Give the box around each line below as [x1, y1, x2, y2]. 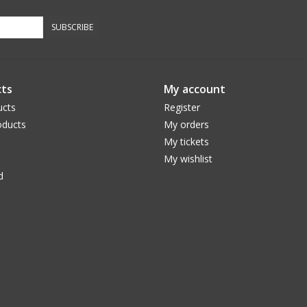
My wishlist [164, 152, 212, 165]
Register [164, 101, 200, 114]
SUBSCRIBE [51, 21, 93, 33]
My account [164, 82, 225, 97]
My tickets [164, 135, 209, 148]
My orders [164, 118, 209, 131]
